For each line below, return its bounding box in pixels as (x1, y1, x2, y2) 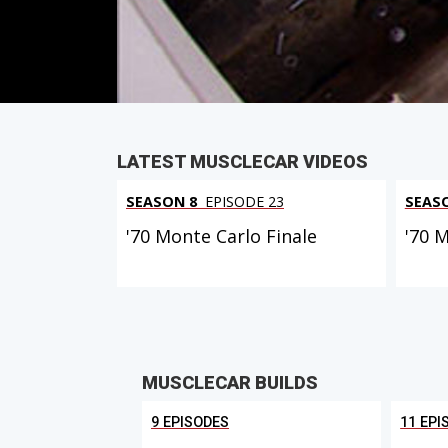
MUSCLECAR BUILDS (142, 371, 318, 393)
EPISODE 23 (201, 192, 284, 212)
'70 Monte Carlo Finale (126, 224, 317, 249)
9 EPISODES (151, 413, 229, 431)
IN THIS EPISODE (195, 35, 312, 55)
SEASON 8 (126, 192, 197, 212)
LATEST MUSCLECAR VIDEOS (117, 151, 368, 173)
